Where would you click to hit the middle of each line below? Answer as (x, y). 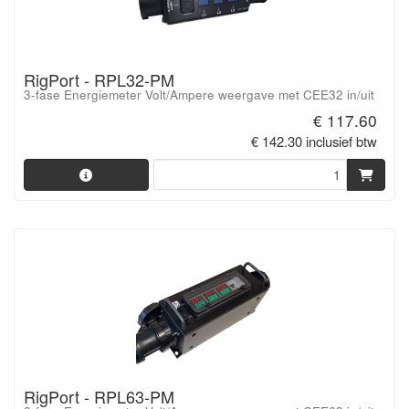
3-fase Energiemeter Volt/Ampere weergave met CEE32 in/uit (199, 95)
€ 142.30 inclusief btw (315, 141)
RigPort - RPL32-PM (99, 80)
